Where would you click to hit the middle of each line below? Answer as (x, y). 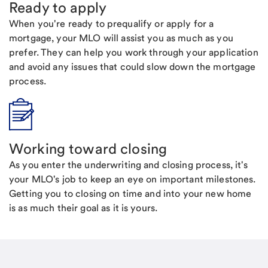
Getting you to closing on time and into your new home (130, 194)
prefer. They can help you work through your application (134, 52)
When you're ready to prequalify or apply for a (112, 24)
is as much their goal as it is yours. (83, 208)
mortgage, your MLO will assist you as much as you (121, 38)
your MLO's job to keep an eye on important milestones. (133, 179)
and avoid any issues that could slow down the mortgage (133, 67)
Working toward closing (88, 149)
